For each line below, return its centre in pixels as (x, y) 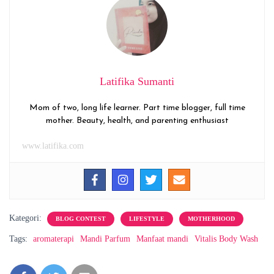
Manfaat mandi (162, 239)
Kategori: (27, 218)
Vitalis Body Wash (226, 239)
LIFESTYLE (147, 219)
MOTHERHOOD (211, 219)
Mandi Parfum (105, 239)
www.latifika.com (53, 146)
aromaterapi (54, 239)
